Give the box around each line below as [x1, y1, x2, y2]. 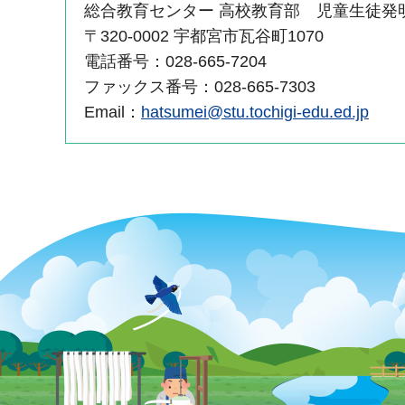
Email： [84, 102, 141, 121]
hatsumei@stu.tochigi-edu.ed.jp [141, 102, 369, 121]
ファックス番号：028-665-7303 [84, 77, 316, 96]
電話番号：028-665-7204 [84, 52, 267, 71]
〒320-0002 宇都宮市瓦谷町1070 [84, 26, 324, 45]
